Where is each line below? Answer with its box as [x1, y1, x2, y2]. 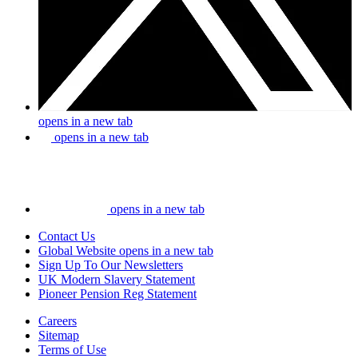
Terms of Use [38, 342, 106, 356]
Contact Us [38, 229, 95, 243]
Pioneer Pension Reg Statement [38, 286, 197, 300]
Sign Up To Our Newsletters [38, 257, 183, 272]
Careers [38, 313, 77, 328]
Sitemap [38, 328, 79, 342]
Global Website [38, 243, 116, 257]
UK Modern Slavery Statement [38, 272, 195, 286]
